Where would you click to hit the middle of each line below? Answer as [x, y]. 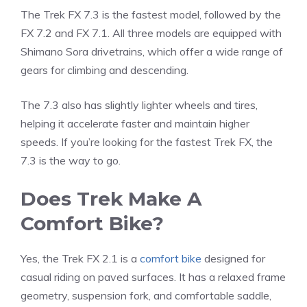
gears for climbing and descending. [105, 70]
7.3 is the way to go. [71, 161]
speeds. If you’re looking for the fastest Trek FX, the [147, 142]
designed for [233, 259]
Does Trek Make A [111, 199]
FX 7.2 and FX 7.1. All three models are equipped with [151, 33]
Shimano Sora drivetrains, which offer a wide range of [152, 52]
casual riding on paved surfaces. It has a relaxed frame [153, 277]
